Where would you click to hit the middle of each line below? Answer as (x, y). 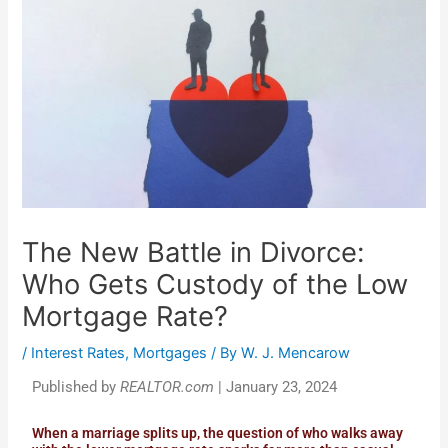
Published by (76, 387)
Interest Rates (78, 353)
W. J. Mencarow (296, 353)
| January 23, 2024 (276, 387)
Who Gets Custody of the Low (215, 285)
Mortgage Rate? (125, 317)
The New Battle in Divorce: (194, 253)
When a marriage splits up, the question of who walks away (218, 432)
